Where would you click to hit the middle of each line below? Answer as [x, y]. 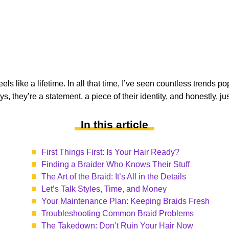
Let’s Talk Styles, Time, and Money [104, 189]
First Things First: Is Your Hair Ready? [110, 152]
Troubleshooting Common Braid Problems [118, 213]
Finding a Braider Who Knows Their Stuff [116, 164]
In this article [114, 124]
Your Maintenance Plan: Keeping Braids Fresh [125, 201]
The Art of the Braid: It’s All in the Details [114, 177]
